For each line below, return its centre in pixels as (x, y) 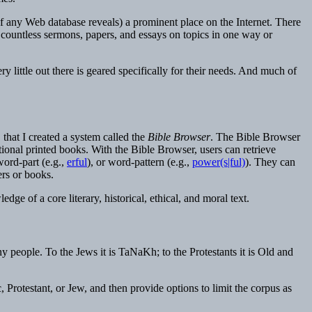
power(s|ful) (219, 162)
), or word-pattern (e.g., (140, 162)
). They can (270, 162)
